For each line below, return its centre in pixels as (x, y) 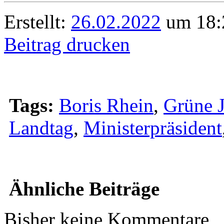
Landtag (41, 128)
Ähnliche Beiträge (84, 189)
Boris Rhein (106, 105)
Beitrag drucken (67, 44)
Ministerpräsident (153, 128)
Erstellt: (37, 22)
